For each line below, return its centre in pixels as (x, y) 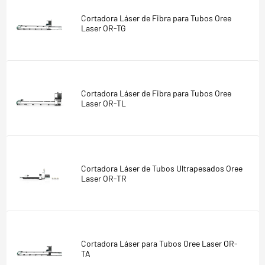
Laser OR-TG (103, 28)
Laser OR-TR (104, 178)
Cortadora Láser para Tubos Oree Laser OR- (159, 243)
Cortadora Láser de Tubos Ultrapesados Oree (161, 168)
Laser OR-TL (103, 103)
